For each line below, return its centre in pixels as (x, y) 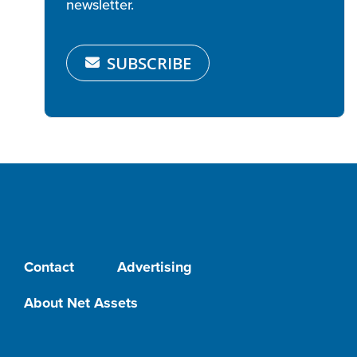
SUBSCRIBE (149, 63)
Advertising (155, 267)
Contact (49, 267)
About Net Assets (81, 302)
